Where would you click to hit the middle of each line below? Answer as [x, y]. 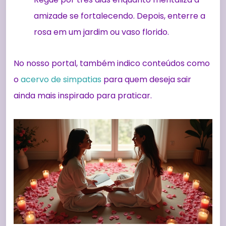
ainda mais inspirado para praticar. [83, 96]
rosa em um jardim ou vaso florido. [101, 32]
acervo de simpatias [61, 80]
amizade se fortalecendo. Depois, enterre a [120, 16]
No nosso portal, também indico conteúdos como [112, 64]
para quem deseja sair [146, 80]
